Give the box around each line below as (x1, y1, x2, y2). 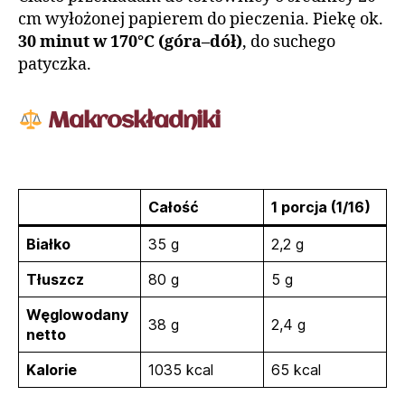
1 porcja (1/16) (271, 198, 371, 217)
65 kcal (271, 361, 321, 380)
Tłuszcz (26, 270, 84, 289)
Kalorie (26, 361, 77, 380)
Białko (26, 235, 71, 254)
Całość (148, 198, 199, 217)
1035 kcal (148, 361, 213, 380)
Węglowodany (26, 306, 128, 325)
